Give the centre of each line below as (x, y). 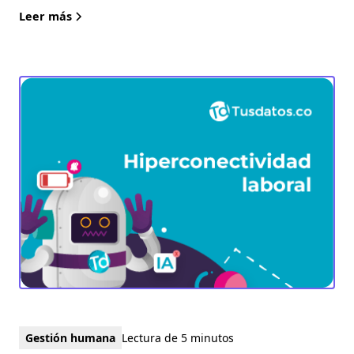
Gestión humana (70, 338)
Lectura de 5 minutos (178, 338)
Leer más (45, 17)
